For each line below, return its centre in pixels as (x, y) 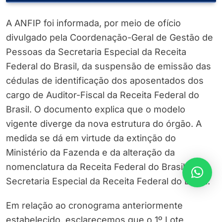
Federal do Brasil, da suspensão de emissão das (109, 66)
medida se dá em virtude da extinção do (91, 138)
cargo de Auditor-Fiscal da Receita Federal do (103, 95)
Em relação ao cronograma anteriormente (94, 206)
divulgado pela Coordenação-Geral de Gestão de (110, 38)
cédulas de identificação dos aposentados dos (105, 81)
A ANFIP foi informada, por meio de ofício (93, 23)
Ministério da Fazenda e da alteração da (90, 153)
